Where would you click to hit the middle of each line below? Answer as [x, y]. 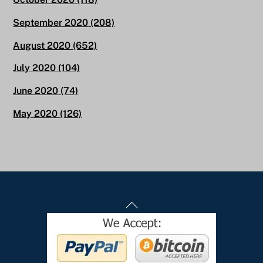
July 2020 [35, 68]
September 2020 [51, 22]
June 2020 [36, 91]
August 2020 [42, 45]
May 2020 [36, 113]
